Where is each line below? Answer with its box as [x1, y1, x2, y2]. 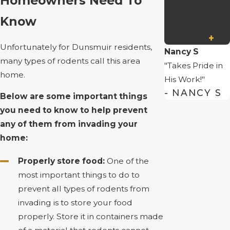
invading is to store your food [17, 197, 132, 207]
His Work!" [164, 74, 205, 85]
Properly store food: [17, 156, 105, 166]
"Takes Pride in [164, 61, 223, 71]
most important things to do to [17, 169, 140, 180]
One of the [104, 156, 149, 166]
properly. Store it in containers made [17, 211, 163, 221]
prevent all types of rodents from [17, 183, 149, 194]
